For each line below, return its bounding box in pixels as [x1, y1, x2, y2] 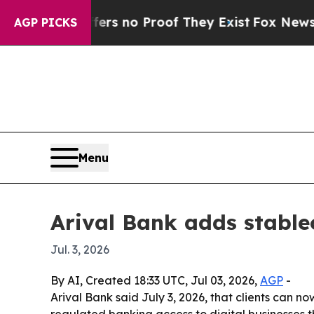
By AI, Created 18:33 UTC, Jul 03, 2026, [50, 273, 260, 288]
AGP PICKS [14, 15, 77, 29]
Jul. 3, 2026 [50, 243, 109, 257]
